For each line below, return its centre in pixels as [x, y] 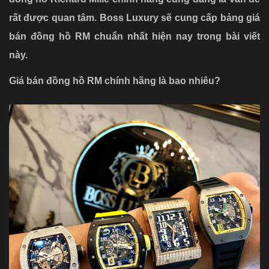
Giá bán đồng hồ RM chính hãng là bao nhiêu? [115, 81]
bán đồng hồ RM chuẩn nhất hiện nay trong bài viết [134, 36]
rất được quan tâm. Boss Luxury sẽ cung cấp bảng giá [134, 18]
